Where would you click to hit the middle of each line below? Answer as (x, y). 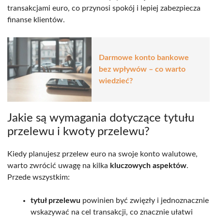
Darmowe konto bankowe (144, 58)
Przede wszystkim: (39, 177)
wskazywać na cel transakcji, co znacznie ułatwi (112, 212)
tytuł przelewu (55, 200)
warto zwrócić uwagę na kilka (59, 165)
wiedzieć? (116, 81)
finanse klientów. (36, 20)
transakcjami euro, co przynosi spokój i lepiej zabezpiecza (104, 8)
